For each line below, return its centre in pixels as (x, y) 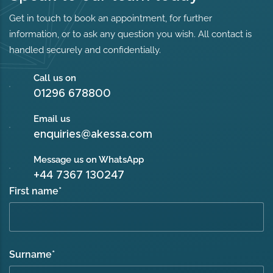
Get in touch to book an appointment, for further (111, 18)
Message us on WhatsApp (89, 159)
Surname (31, 254)
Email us (52, 119)
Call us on (55, 78)
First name (34, 191)
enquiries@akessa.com (93, 134)
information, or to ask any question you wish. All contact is (131, 34)
